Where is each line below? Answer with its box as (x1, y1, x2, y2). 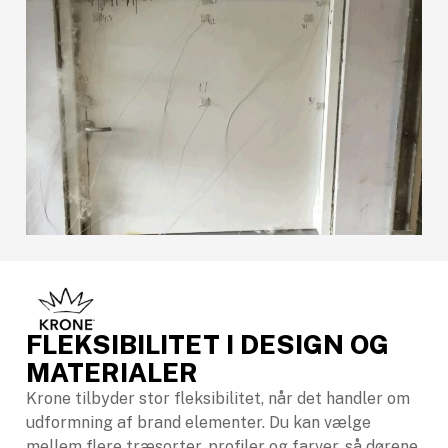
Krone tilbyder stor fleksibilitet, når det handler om (26, 388, 410, 408)
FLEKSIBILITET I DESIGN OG (26, 328, 389, 360)
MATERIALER (26, 356, 198, 388)
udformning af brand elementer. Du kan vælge (26, 412, 371, 432)
